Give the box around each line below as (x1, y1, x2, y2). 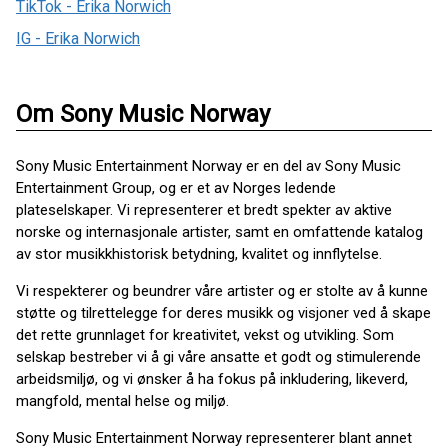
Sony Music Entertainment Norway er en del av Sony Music (16, 157, 401, 175)
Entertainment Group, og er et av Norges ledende (16, 179, 336, 197)
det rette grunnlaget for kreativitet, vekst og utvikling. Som (16, 326, 394, 344)
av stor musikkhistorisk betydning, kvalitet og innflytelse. (16, 245, 382, 263)
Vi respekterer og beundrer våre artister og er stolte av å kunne (16, 282, 428, 300)
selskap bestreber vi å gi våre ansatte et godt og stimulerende (16, 348, 421, 366)
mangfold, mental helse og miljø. (16, 392, 229, 410)
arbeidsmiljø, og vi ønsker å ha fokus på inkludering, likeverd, (16, 370, 408, 388)
